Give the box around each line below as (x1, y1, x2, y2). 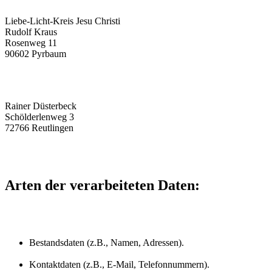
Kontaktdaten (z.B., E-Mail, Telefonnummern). (29, 259, 209, 270)
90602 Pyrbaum (5, 49, 66, 59)
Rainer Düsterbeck (5, 101, 76, 112)
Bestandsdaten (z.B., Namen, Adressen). (29, 237, 184, 248)
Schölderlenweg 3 (5, 112, 74, 123)
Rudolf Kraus (5, 27, 57, 38)
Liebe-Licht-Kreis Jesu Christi (5, 16, 120, 27)
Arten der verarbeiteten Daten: (5, 177, 200, 193)
